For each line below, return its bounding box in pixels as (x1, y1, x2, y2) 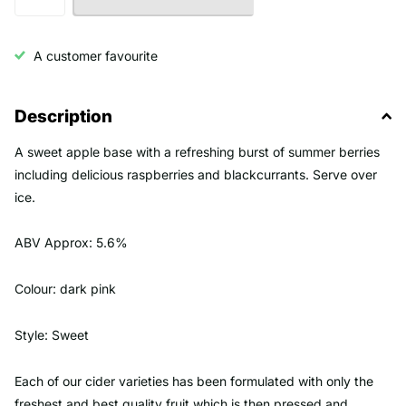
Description (14, 105, 112, 127)
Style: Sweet (14, 327, 89, 343)
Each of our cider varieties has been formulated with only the (14, 373, 373, 390)
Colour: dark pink (14, 281, 116, 297)
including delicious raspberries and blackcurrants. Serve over (14, 166, 377, 182)
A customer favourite (34, 47, 158, 63)
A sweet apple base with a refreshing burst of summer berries (14, 143, 380, 159)
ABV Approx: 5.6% (14, 235, 128, 251)
